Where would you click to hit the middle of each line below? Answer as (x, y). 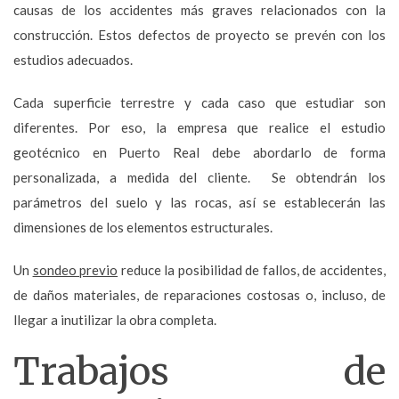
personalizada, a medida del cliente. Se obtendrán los (199, 177)
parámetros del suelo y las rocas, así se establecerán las (199, 202)
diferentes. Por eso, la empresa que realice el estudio (199, 127)
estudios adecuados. (73, 59)
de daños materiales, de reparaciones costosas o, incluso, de (199, 294)
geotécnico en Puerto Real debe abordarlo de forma (199, 152)
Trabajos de (199, 371)
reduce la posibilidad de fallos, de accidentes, (252, 269)
